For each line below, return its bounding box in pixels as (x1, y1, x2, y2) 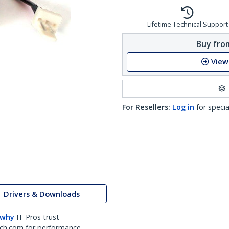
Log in (172, 102, 194, 112)
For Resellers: (122, 102, 170, 112)
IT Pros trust (16, 212, 59, 222)
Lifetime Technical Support (147, 20, 228, 29)
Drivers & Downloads (4, 189, 80, 199)
